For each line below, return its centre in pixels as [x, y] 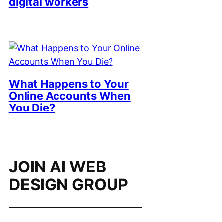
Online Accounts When [70, 95]
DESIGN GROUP [68, 184]
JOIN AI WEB [57, 166]
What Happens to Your [69, 83]
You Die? [32, 107]
